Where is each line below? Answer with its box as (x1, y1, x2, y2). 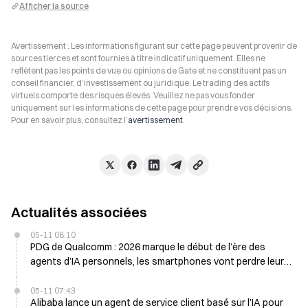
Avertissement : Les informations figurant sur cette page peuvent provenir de (11, 41, 297, 51)
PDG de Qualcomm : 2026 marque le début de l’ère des (30, 241, 265, 253)
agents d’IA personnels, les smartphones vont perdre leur (30, 255, 284, 267)
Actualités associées (11, 203, 147, 221)
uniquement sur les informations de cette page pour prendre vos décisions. (11, 102, 293, 113)
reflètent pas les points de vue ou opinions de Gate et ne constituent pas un (11, 65, 287, 76)
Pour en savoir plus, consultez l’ (11, 115, 128, 125)
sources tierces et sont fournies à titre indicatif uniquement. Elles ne (11, 53, 265, 63)
